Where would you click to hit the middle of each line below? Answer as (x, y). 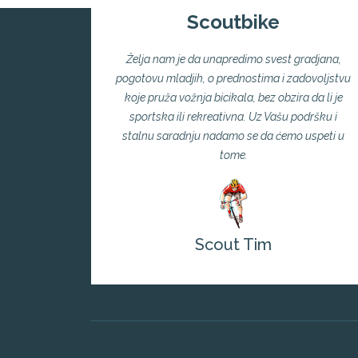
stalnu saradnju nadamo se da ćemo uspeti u (233, 136)
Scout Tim (233, 245)
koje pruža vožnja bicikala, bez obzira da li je (233, 98)
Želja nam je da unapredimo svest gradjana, (233, 60)
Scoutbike (233, 22)
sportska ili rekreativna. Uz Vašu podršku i (233, 117)
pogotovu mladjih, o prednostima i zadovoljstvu (233, 79)
